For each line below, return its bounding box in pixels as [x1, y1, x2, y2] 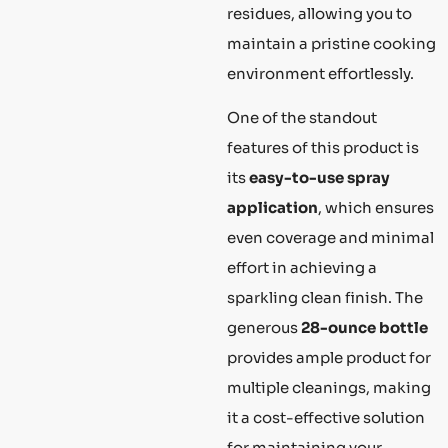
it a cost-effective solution [227, 408, 425, 428]
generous [227, 318, 301, 338]
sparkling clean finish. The [227, 288, 423, 308]
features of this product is [227, 138, 419, 158]
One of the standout [227, 108, 377, 128]
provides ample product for [227, 348, 431, 368]
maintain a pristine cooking [227, 33, 436, 53]
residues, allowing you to [227, 3, 412, 23]
